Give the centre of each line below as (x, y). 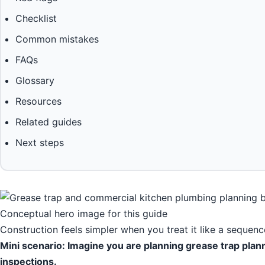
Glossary (35, 81)
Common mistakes (57, 39)
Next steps (40, 143)
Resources (38, 101)
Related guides (49, 122)
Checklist (36, 19)
